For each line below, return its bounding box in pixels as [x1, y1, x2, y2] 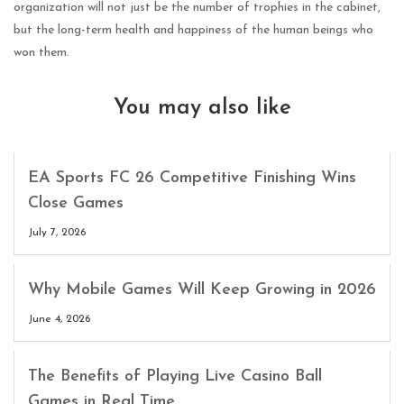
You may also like [113, 96, 291, 119]
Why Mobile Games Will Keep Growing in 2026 [28, 280, 376, 298]
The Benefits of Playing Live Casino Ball [28, 367, 322, 385]
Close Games [28, 194, 124, 212]
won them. [14, 45, 69, 60]
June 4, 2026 [28, 313, 90, 325]
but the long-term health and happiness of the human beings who [14, 23, 373, 37]
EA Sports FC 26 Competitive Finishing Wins [28, 169, 356, 187]
